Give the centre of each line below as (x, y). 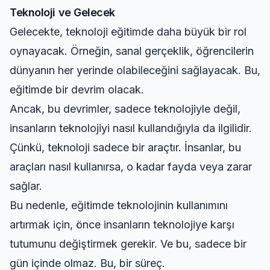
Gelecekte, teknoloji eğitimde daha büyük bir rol (128, 32)
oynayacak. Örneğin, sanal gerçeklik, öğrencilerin (132, 51)
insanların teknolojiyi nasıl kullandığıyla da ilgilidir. (131, 128)
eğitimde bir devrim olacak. (77, 89)
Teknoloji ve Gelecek (62, 12)
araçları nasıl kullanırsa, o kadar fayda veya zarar (131, 167)
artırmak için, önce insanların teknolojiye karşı (122, 224)
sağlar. (26, 186)
